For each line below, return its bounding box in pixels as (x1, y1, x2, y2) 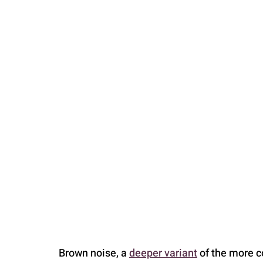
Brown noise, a (59, 245, 129, 261)
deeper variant (129, 245, 197, 261)
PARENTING (23, 27, 74, 41)
